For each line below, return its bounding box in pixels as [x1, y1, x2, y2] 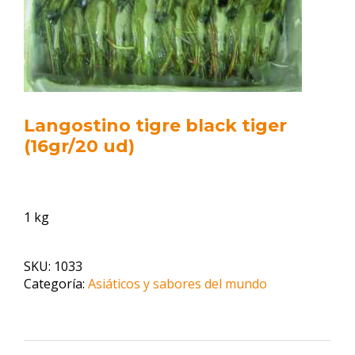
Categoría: [24, 275, 88, 292]
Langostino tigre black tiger [24, 115, 287, 136]
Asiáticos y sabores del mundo [88, 275, 267, 292]
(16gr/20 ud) [24, 136, 135, 157]
